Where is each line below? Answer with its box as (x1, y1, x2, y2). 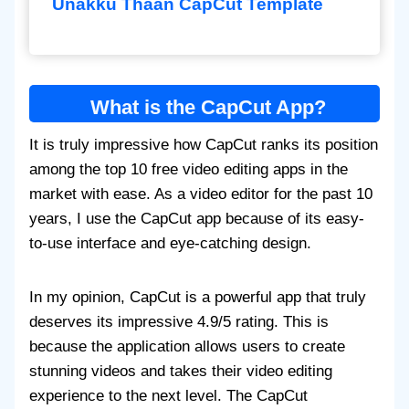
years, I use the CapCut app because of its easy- (29, 210, 364, 228)
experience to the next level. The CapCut (29, 387, 308, 405)
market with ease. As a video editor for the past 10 (29, 185, 372, 204)
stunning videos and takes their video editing (29, 362, 332, 381)
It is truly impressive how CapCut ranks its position (29, 136, 378, 154)
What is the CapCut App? (90, 96, 326, 120)
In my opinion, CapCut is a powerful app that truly (29, 288, 366, 307)
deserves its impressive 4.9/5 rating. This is (29, 313, 329, 331)
